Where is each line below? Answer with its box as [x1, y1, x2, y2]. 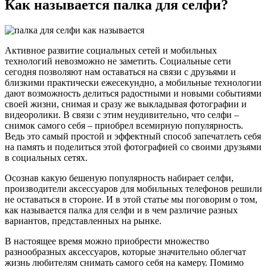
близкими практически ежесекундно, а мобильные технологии [5, 77, 262, 88]
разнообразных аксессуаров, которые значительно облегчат [5, 247, 246, 257]
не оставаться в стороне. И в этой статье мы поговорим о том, [5, 194, 257, 205]
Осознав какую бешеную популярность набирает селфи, [5, 173, 234, 184]
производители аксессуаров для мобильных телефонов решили [5, 184, 262, 194]
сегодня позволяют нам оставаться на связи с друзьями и [5, 67, 236, 77]
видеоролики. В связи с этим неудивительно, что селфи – [5, 110, 239, 120]
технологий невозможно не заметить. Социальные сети [5, 56, 231, 67]
